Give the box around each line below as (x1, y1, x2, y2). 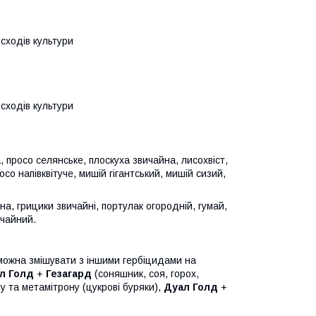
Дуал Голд (164, 281, 218, 293)
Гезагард (46, 267, 92, 279)
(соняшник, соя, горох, (92, 267, 199, 279)
